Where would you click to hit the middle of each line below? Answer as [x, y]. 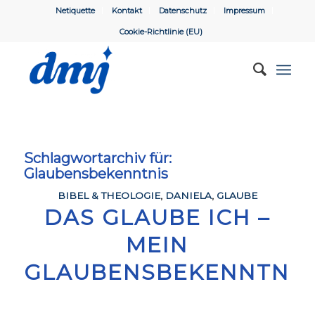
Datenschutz [183, 11]
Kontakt [127, 11]
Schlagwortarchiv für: [97, 158]
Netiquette [76, 11]
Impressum [245, 11]
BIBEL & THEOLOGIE [109, 195]
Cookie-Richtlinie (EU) [161, 32]
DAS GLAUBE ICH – [157, 218]
